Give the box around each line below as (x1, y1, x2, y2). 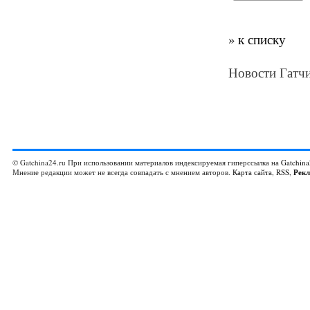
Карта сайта (232, 167, 272, 177)
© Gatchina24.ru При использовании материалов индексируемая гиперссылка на (12, 157, 281, 167)
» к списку (228, 30, 286, 48)
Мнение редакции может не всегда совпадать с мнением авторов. (12, 167, 232, 177)
